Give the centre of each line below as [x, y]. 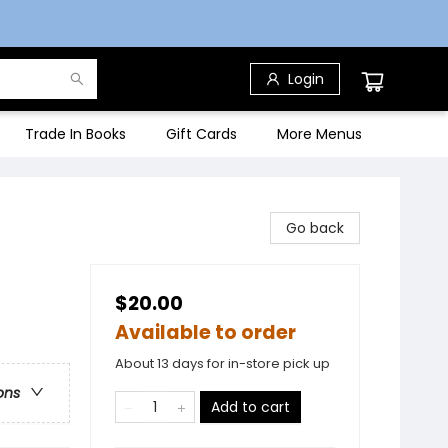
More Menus [319, 134]
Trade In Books [75, 134]
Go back [315, 228]
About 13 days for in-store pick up [222, 363]
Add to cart [250, 407]
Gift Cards [201, 134]
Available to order [205, 332]
